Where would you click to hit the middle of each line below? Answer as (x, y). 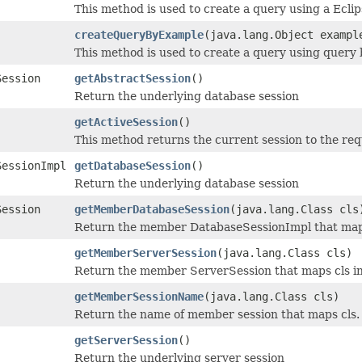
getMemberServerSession (145, 253)
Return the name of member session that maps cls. (217, 314)
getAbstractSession (133, 78)
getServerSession (126, 340)
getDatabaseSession (133, 165)
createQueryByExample (139, 34)
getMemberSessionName (139, 296)
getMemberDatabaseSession (152, 209)
